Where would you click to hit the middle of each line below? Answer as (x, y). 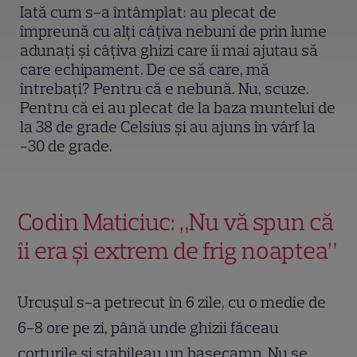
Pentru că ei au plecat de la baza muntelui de (178, 107)
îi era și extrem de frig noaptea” (178, 250)
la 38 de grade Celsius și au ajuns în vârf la (168, 126)
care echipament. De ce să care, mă (145, 69)
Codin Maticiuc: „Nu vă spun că (176, 222)
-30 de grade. (67, 145)
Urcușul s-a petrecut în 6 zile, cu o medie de (172, 302)
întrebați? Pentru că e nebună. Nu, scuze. (165, 88)
